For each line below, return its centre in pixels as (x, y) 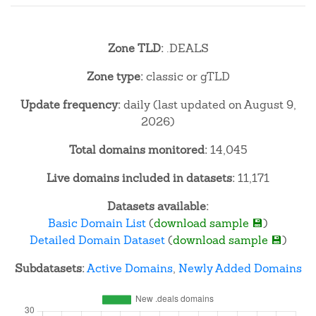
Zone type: (115, 77)
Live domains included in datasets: (141, 178)
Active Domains (129, 268)
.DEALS (186, 48)
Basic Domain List (97, 223)
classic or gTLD (186, 77)
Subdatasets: (49, 268)
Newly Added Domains (240, 268)
